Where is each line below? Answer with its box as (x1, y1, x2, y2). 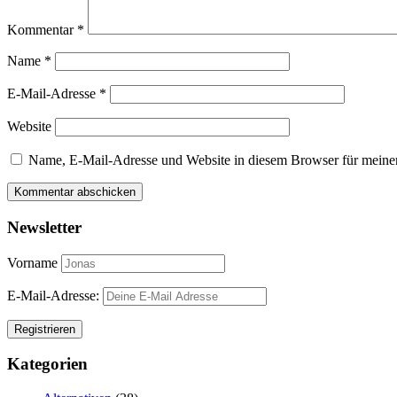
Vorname (7, 254, 58, 270)
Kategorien (7, 354, 88, 374)
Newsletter (7, 218, 82, 237)
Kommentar (7, 22, 77, 38)
